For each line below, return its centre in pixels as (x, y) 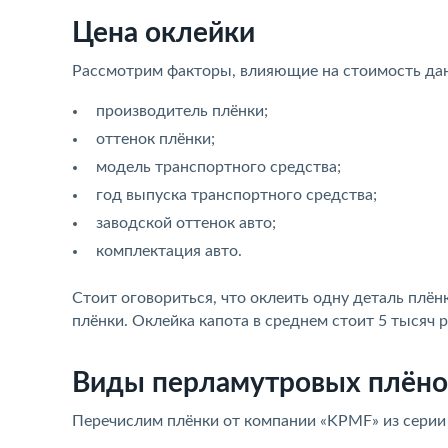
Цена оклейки (163, 33)
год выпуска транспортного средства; (236, 195)
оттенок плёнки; (155, 139)
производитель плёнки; (182, 111)
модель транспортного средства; (218, 167)
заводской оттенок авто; (186, 223)
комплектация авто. (169, 251)
